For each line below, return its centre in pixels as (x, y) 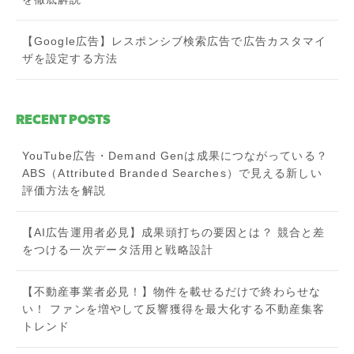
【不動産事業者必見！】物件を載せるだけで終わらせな (171, 291)
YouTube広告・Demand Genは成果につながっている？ (175, 155)
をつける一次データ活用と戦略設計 (118, 249)
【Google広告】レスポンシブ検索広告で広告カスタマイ (175, 41)
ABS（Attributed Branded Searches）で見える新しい (172, 173)
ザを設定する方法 (70, 58)
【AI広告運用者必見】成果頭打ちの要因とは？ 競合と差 (174, 232)
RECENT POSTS (63, 119)
